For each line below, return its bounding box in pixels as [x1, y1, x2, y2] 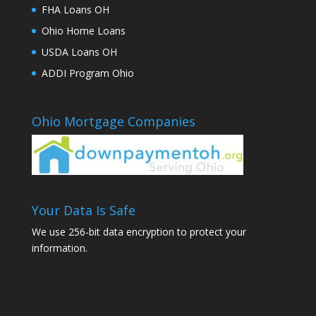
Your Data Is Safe [31, 201, 135, 219]
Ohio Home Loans [41, 24, 126, 38]
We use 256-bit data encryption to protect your [31, 224, 246, 238]
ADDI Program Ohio [41, 66, 134, 80]
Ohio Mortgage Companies [31, 113, 195, 130]
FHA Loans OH [41, 3, 109, 17]
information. [31, 241, 87, 255]
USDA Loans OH [41, 45, 117, 59]
